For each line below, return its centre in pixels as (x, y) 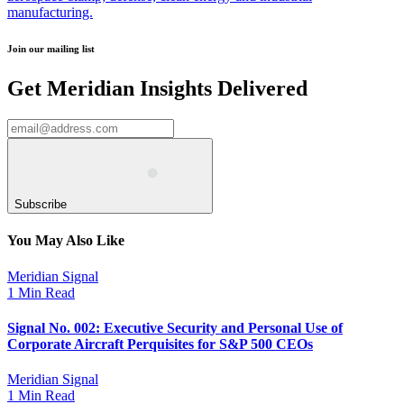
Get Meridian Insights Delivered (157, 89)
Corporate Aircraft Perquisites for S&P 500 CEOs (160, 344)
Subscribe (41, 205)
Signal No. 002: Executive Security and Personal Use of (175, 327)
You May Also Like (66, 241)
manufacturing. (50, 13)
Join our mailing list (51, 49)
